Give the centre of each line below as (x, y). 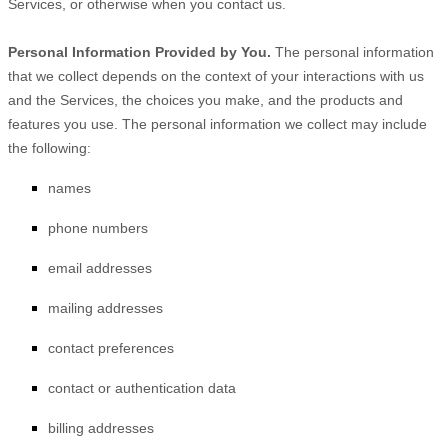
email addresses (100, 268)
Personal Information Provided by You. (139, 52)
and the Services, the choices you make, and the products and (205, 100)
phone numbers (98, 228)
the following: (49, 148)
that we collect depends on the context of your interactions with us (216, 76)
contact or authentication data (142, 388)
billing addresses (101, 428)
